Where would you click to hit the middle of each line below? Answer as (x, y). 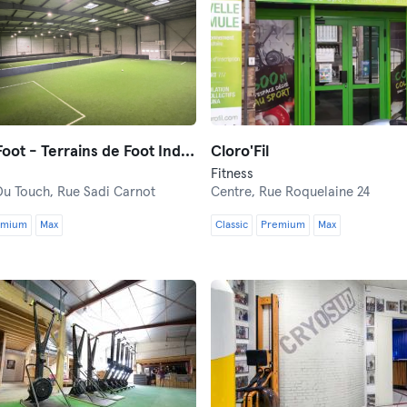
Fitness (232, 174)
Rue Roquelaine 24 (314, 192)
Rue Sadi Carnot (106, 192)
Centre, (235, 192)
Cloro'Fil (240, 152)
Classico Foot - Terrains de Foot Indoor (187, 152)
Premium (283, 225)
